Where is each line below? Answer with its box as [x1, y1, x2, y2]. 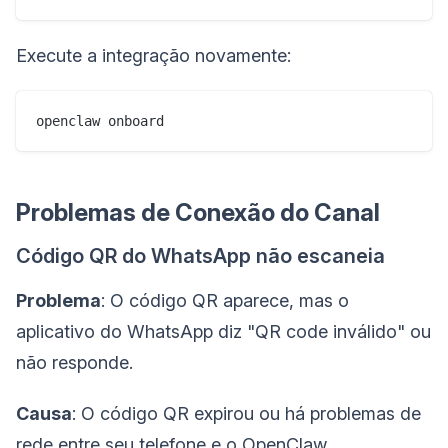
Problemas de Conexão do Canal [16, 197, 380, 227]
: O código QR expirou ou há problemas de [72, 402, 421, 424]
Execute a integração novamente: [16, 44, 291, 66]
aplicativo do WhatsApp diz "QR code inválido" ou [16, 320, 431, 342]
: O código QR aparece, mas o [101, 289, 349, 311]
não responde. [16, 351, 133, 373]
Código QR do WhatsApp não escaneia [16, 243, 385, 268]
